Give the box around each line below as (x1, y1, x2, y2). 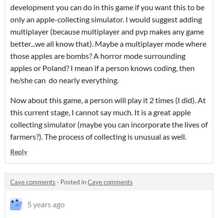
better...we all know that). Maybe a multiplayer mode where (10, 39, 206, 48)
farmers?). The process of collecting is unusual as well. (10, 132, 186, 141)
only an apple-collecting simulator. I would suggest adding (10, 15, 202, 24)
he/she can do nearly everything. (10, 75, 119, 85)
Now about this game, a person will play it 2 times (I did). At (10, 95, 206, 105)
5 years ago (27, 200, 65, 209)
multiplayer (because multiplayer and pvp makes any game (10, 27, 204, 36)
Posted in (60, 178, 88, 186)
